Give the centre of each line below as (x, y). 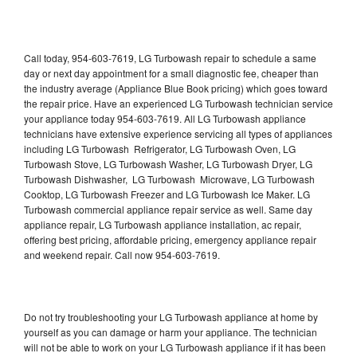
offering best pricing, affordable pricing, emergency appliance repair (170, 239)
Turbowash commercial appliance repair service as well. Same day (168, 209)
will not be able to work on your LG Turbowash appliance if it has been (175, 347)
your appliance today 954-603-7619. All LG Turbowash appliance (165, 118)
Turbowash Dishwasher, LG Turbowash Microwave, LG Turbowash (169, 178)
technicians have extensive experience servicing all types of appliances (178, 133)
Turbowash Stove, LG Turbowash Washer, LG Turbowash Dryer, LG (168, 163)
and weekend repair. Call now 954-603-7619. (122, 254)
